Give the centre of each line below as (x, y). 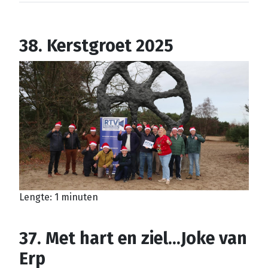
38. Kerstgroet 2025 (96, 46)
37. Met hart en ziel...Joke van (133, 238)
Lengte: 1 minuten (59, 197)
